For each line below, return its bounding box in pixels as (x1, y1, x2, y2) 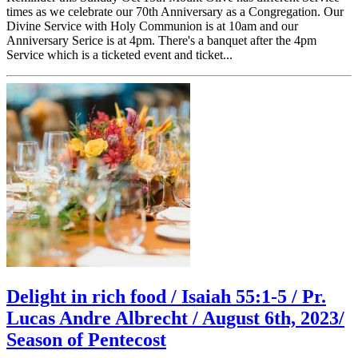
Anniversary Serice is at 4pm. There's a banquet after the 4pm (6, 33, 316, 47)
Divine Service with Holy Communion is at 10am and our (6, 18, 298, 33)
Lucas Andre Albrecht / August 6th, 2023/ (6, 307, 344, 328)
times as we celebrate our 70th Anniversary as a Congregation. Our (6, 4, 344, 18)
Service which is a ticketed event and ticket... (6, 47, 233, 62)
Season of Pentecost (6, 328, 166, 350)
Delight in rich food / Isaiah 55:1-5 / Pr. (6, 285, 326, 307)
